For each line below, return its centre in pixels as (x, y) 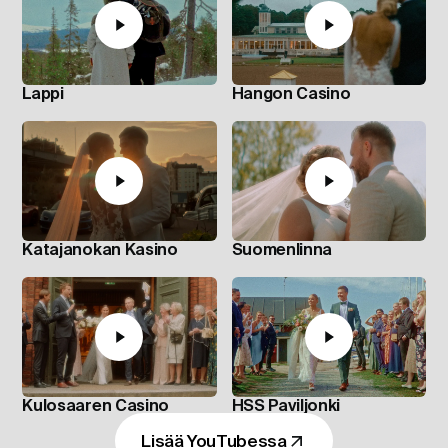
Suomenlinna (281, 249)
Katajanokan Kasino (100, 249)
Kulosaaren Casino (95, 405)
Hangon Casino (291, 93)
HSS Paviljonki (286, 405)
